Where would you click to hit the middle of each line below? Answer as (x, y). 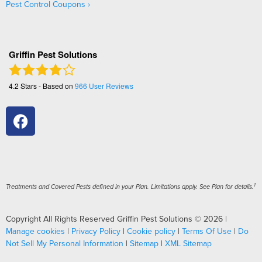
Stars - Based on (47, 86)
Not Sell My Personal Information (65, 244)
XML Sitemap (188, 244)
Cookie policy (151, 231)
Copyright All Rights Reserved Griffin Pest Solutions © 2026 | (116, 219)
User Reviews (110, 86)
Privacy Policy (96, 231)
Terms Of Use (207, 231)
